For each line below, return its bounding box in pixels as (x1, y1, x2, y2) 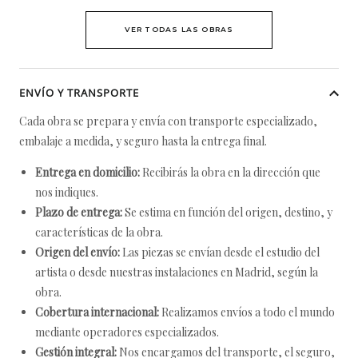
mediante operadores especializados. (35, 324, 219, 340)
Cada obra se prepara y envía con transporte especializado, (19, 113, 317, 129)
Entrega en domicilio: (35, 165, 140, 180)
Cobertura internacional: (35, 304, 159, 320)
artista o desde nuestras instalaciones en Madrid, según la (35, 265, 318, 280)
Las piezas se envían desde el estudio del (120, 245, 320, 260)
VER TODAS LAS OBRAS (124, 25, 234, 34)
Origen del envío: (35, 245, 120, 260)
